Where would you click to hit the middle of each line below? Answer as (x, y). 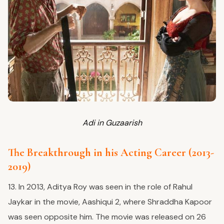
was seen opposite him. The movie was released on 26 (107, 217)
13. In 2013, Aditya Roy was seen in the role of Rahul (100, 187)
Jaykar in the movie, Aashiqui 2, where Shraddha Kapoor (110, 202)
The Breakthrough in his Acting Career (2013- (111, 153)
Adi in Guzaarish (112, 123)
